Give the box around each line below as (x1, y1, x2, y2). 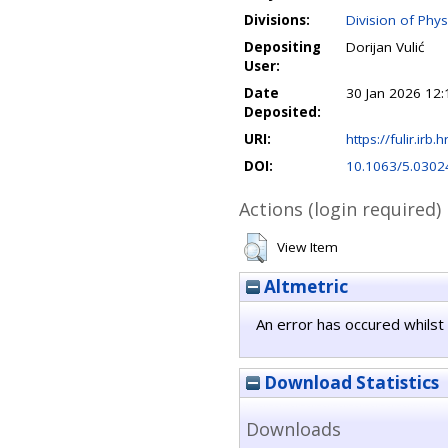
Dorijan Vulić (346, 38, 424, 56)
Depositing (244, 38, 321, 56)
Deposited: (244, 103, 321, 121)
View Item (277, 238, 338, 256)
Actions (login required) (239, 197, 441, 221)
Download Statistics (260, 371, 439, 394)
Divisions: (244, 11, 310, 29)
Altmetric (260, 275, 348, 298)
